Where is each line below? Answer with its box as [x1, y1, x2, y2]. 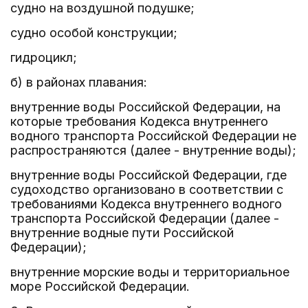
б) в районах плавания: [10, 75, 147, 89]
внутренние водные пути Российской [10, 225, 234, 240]
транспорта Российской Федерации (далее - [10, 211, 279, 225]
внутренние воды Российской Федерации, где [10, 168, 287, 182]
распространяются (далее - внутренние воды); [10, 143, 296, 157]
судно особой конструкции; [10, 25, 177, 40]
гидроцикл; [10, 50, 77, 65]
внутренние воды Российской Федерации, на [10, 100, 280, 114]
